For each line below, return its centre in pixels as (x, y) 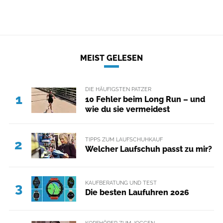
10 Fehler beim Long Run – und (145, 99)
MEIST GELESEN (111, 58)
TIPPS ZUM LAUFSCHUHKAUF (124, 139)
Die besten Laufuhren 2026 (137, 193)
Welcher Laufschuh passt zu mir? (148, 149)
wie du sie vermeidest (127, 109)
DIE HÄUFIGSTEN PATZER (118, 89)
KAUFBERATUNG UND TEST (121, 182)
